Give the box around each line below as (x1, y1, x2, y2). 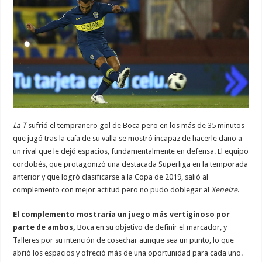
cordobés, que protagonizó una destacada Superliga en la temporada (13, 159, 249, 168)
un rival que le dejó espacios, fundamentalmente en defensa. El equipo (13, 146, 249, 156)
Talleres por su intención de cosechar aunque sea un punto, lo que (13, 235, 235, 244)
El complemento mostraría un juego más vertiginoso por (13, 209, 230, 219)
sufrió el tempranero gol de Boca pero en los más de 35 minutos (28, 120, 245, 130)
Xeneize (211, 185, 238, 194)
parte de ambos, (13, 222, 76, 232)
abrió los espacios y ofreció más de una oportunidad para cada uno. (13, 248, 243, 257)
